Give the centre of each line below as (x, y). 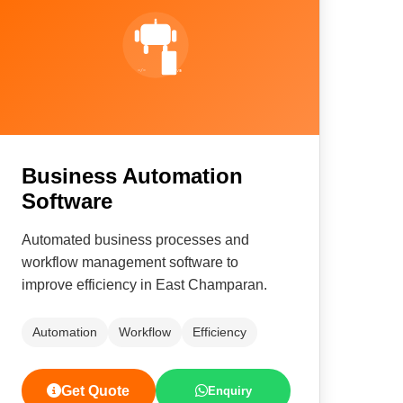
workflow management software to (130, 262)
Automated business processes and (135, 240)
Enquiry (229, 391)
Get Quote (96, 391)
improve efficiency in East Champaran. (144, 285)
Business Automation (132, 176)
